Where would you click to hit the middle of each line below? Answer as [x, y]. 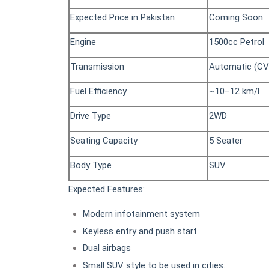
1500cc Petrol [237, 42]
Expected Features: [107, 189]
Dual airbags [107, 248]
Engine [83, 42]
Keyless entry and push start [140, 231]
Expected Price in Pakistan [122, 18]
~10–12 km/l [234, 92]
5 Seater [226, 141]
